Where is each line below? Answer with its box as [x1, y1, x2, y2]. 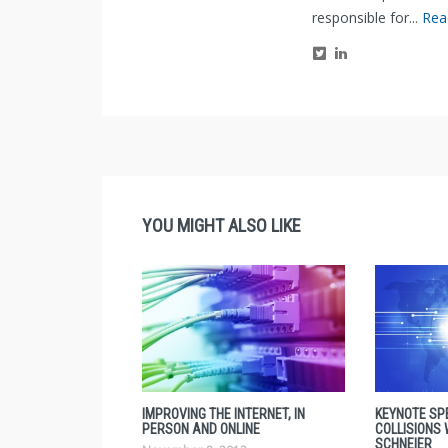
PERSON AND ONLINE [142, 421, 260, 438]
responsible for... [312, 8, 422, 27]
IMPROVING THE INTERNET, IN [142, 406, 305, 423]
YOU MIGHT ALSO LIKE [142, 215, 301, 236]
